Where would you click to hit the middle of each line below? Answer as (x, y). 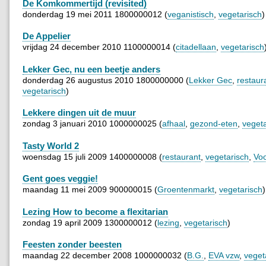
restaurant (181, 156)
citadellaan (196, 47)
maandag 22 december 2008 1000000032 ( (105, 256)
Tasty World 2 (51, 145)
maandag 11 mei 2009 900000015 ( (90, 190)
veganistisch (191, 14)
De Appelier (47, 36)
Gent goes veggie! (60, 179)
